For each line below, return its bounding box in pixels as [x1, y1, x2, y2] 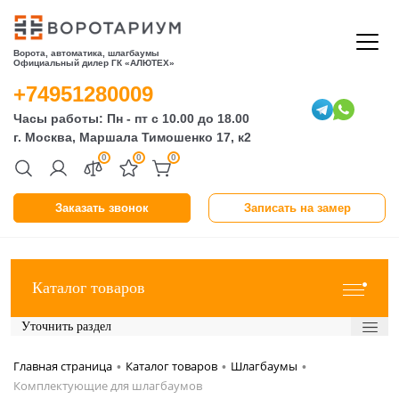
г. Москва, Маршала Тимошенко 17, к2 [13, 130, 251, 144]
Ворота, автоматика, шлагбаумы [13, 48, 159, 58]
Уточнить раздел [21, 320, 111, 333]
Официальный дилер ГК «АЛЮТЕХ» [13, 58, 175, 68]
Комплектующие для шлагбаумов [13, 378, 202, 394]
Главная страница [13, 358, 112, 374]
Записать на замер [243, 201, 351, 215]
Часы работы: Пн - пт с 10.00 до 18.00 [13, 111, 249, 126]
